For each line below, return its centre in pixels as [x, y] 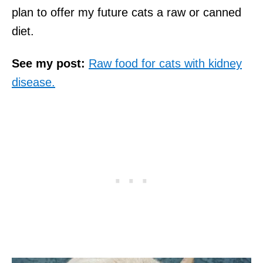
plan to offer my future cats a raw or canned [127, 12]
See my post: [48, 63]
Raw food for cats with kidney [165, 63]
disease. [33, 82]
